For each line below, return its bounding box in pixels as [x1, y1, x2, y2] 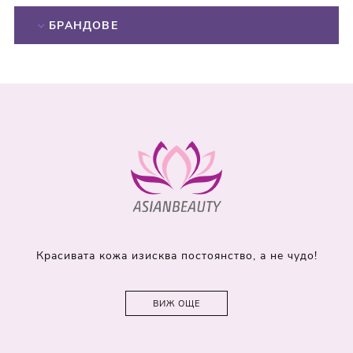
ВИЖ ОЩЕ [153, 298, 200, 310]
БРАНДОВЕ [49, 18, 118, 34]
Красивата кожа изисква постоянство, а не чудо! [35, 248, 318, 264]
